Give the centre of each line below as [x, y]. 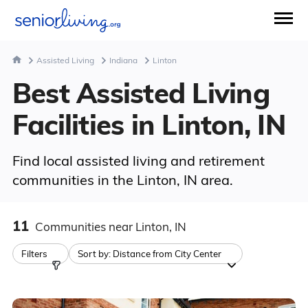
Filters [34, 254]
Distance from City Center [167, 254]
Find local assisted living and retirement [138, 161]
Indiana [123, 60]
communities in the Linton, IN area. [122, 180]
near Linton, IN [147, 227]
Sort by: [95, 254]
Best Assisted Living [141, 93]
